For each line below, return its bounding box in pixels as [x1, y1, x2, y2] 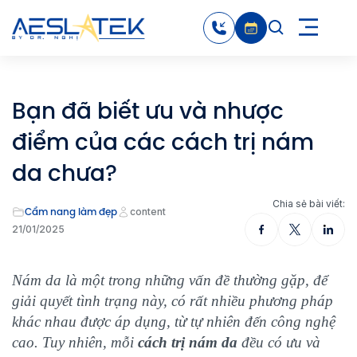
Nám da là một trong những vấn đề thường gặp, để [12, 272, 328, 288]
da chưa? [12, 158, 117, 189]
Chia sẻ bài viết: [273, 198, 345, 210]
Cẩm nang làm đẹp [25, 205, 117, 218]
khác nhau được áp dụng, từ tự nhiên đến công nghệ [12, 313, 335, 330]
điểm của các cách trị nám [12, 127, 314, 158]
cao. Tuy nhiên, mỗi [12, 334, 138, 351]
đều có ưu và [237, 334, 320, 351]
